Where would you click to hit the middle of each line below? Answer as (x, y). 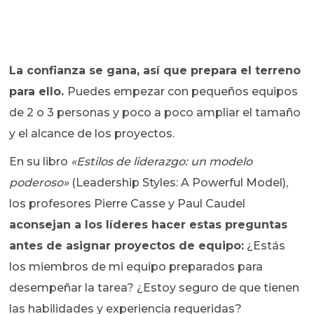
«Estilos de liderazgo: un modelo (162, 162)
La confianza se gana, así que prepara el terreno (155, 71)
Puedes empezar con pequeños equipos (183, 92)
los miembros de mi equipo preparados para (136, 267)
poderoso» (39, 183)
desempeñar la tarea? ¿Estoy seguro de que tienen (155, 288)
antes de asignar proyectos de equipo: (127, 246)
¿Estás (265, 246)
